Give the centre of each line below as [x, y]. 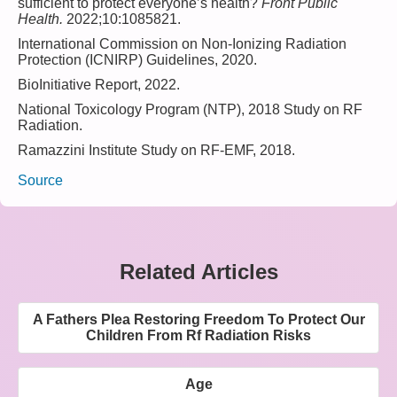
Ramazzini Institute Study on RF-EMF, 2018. [156, 150]
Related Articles [198, 271]
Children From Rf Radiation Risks [198, 335]
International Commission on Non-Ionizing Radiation [182, 43]
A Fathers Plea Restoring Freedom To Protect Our [198, 319]
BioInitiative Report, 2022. [99, 84]
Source [40, 180]
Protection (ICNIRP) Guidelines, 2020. [137, 59]
